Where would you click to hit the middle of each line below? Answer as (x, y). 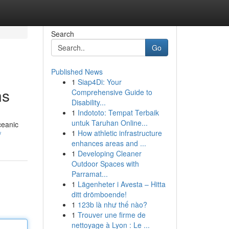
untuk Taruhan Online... (109, 123)
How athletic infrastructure (120, 133)
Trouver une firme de (111, 215)
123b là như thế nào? (112, 204)
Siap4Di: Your (99, 82)
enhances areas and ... (109, 143)
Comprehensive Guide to (112, 92)
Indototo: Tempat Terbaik (118, 112)
